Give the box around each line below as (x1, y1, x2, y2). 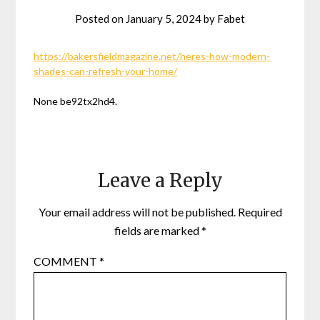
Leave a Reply (97, 168, 223, 192)
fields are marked (114, 223, 201, 237)
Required (237, 204, 282, 219)
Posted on (75, 11, 126, 25)
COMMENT (34, 254, 100, 268)
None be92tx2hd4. (34, 94, 118, 107)
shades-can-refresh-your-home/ (34, 64, 178, 77)
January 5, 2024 (126, 11, 201, 25)
